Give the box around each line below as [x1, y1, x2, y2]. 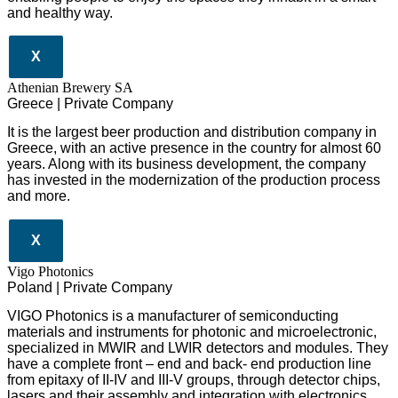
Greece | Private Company [7, 96, 173, 112]
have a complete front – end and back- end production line [7, 356, 371, 372]
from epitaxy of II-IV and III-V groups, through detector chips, [7, 372, 380, 388]
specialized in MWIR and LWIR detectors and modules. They [7, 340, 388, 356]
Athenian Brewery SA [7, 80, 133, 96]
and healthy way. [7, 4, 113, 20]
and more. [7, 188, 70, 204]
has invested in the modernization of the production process [7, 172, 380, 188]
